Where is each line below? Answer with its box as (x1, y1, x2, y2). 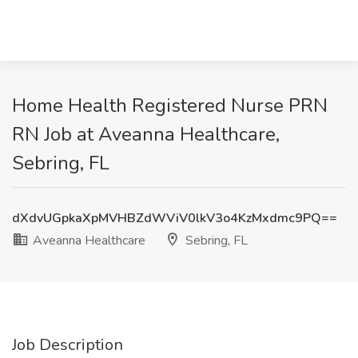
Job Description (12, 334, 123, 356)
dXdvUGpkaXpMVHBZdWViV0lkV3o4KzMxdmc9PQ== (12, 209, 337, 227)
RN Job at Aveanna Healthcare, (12, 121, 280, 147)
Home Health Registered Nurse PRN (12, 93, 328, 118)
